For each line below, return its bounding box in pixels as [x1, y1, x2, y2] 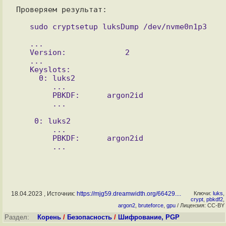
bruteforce [138, 202, 163, 208]
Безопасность [67, 213, 112, 221]
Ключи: [194, 190, 213, 196]
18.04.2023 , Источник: [11, 190, 77, 197]
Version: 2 [16, 48, 30, 56]
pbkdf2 [206, 196, 223, 202]
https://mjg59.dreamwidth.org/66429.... [76, 190, 181, 197]
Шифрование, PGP [118, 213, 180, 221]
